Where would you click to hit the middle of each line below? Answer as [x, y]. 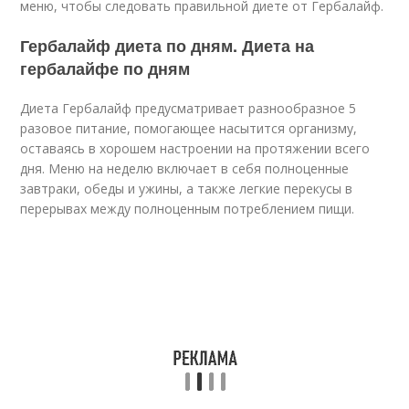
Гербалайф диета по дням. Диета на [168, 46]
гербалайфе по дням [105, 68]
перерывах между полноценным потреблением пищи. [188, 209]
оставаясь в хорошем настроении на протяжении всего [195, 148]
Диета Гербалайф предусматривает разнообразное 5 [189, 108]
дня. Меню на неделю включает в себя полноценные [185, 168]
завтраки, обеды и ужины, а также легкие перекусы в [187, 189]
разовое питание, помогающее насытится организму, [189, 128]
